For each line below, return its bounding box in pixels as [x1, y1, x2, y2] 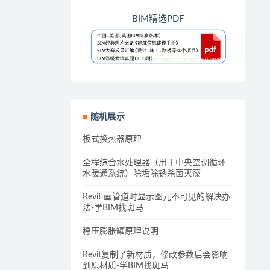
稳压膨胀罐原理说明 [83, 227, 159, 236]
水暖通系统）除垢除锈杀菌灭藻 [83, 169, 201, 178]
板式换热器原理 [83, 135, 142, 144]
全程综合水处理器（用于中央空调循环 [83, 159, 226, 168]
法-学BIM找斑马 [83, 204, 143, 213]
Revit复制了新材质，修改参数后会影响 [83, 251, 228, 260]
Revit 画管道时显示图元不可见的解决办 [83, 193, 230, 202]
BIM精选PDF [131, 14, 184, 24]
